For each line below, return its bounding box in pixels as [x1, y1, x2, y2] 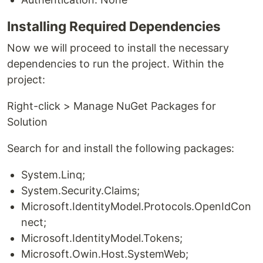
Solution [7, 115, 48, 128]
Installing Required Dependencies [7, 18, 221, 34]
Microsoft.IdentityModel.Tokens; [21, 231, 183, 244]
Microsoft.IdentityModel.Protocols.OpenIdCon [21, 200, 251, 213]
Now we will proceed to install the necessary [7, 41, 229, 54]
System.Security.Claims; [21, 184, 140, 197]
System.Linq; [21, 168, 85, 181]
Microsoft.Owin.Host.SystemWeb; [21, 247, 188, 260]
